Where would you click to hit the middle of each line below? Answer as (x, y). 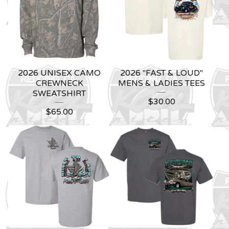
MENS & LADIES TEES (162, 83)
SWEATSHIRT (59, 93)
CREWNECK (59, 83)
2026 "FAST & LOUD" (162, 73)
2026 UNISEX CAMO (59, 73)
